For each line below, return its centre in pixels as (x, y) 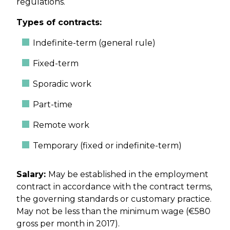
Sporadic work (62, 84)
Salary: (32, 175)
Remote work (61, 125)
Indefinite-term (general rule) (94, 43)
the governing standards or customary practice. (114, 199)
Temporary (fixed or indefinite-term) (107, 146)
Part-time (53, 105)
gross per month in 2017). (68, 224)
